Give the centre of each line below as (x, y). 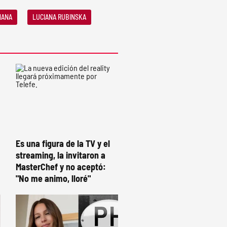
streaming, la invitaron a (61, 155)
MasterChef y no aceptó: (61, 167)
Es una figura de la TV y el (63, 144)
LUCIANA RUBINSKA (59, 17)
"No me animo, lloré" (53, 179)
